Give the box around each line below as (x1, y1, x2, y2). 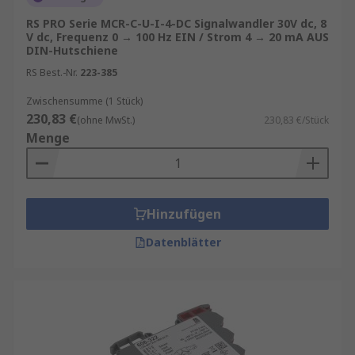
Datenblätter (145, 235, 221, 250)
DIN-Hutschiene (26, 43, 118, 58)
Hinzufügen (147, 205, 221, 223)
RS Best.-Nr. (26, 66, 78, 79)
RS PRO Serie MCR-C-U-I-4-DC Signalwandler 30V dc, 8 (26, 16, 326, 31)
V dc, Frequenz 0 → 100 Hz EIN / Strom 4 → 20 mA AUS (26, 29, 329, 44)
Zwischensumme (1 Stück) (26, 94, 143, 108)
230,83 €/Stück (264, 113, 329, 127)
